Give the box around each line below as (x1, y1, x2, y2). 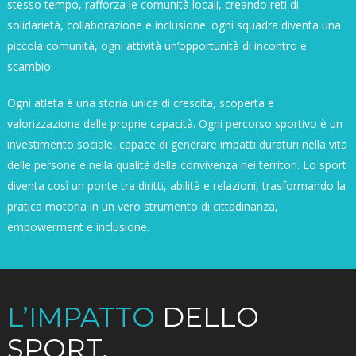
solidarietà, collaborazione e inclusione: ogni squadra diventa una (6, 17, 341, 33)
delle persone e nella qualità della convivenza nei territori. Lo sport (6, 157, 346, 172)
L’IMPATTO (6, 300, 162, 334)
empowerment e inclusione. (6, 219, 149, 234)
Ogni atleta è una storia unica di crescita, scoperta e (6, 95, 274, 110)
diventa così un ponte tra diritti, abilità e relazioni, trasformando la (6, 177, 346, 193)
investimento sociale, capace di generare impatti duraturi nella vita (6, 136, 347, 152)
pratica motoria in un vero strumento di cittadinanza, (6, 198, 278, 214)
